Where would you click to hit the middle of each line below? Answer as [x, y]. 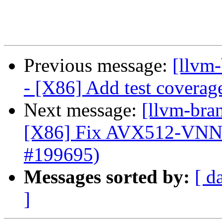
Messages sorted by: [107, 177]
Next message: [83, 110]
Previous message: [98, 65]
